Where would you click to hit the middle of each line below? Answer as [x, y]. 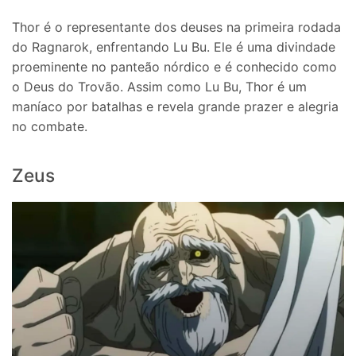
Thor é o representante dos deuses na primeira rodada [176, 27]
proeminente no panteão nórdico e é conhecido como [174, 66]
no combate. [50, 126]
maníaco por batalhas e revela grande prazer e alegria [175, 106]
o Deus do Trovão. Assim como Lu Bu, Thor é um [159, 86]
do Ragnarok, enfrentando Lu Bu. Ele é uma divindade [174, 46]
